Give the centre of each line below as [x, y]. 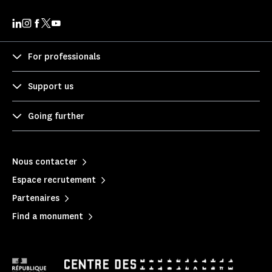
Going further [56, 116]
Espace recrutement [54, 180]
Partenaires [36, 198]
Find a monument [48, 216]
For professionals [64, 56]
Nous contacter [45, 161]
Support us [51, 86]
